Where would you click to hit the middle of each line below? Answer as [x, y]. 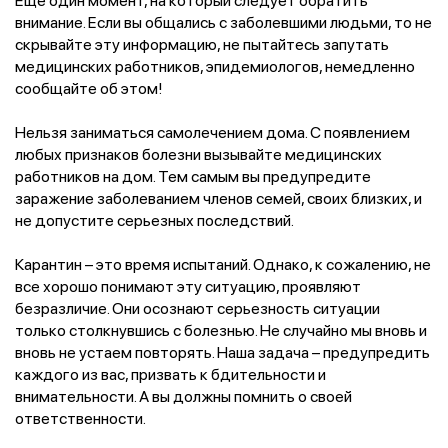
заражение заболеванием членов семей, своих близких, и [218, 197]
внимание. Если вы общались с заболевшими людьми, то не [223, 21]
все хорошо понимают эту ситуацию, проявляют [188, 285]
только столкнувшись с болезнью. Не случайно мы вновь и [221, 329]
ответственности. [80, 417]
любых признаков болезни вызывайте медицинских [198, 153]
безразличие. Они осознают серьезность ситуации [197, 307]
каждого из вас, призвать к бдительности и [170, 373]
